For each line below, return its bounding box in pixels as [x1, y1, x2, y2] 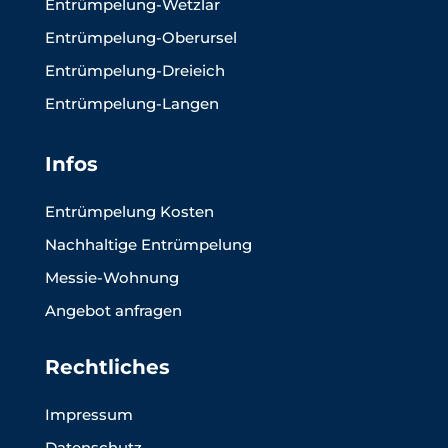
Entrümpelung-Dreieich [44, 61, 225, 81]
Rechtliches [44, 355, 170, 380]
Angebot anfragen [44, 301, 182, 321]
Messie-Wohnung [44, 268, 179, 288]
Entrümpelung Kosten [44, 202, 214, 222]
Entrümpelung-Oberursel [44, 28, 237, 48]
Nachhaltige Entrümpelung [44, 235, 252, 255]
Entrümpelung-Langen [44, 94, 219, 114]
